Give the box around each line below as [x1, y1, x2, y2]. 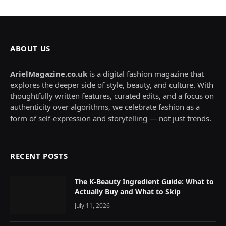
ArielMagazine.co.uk [10, 68, 87, 79]
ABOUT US [10, 43, 50, 53]
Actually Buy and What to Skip [75, 186, 181, 196]
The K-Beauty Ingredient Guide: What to [75, 176, 214, 186]
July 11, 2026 [75, 201, 110, 210]
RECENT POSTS [10, 150, 68, 161]
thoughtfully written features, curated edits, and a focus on [10, 90, 214, 101]
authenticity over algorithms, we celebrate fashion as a [10, 101, 200, 112]
